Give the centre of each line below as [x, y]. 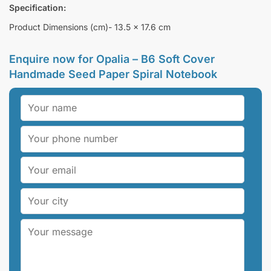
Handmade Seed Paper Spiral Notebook [113, 74]
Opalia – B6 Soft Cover [155, 59]
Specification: [38, 7]
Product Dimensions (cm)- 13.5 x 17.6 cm [90, 27]
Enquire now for [53, 59]
